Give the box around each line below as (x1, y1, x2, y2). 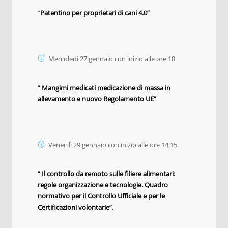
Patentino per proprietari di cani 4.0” (40, 8, 150, 17)
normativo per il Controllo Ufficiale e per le (38, 191, 165, 201)
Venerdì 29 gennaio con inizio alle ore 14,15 (48, 139, 177, 149)
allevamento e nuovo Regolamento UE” (38, 94, 156, 103)
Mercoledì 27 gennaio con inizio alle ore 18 (48, 53, 175, 63)
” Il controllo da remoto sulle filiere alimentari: (38, 168, 175, 178)
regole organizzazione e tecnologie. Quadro (38, 180, 168, 189)
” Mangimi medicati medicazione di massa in (38, 82, 170, 92)
